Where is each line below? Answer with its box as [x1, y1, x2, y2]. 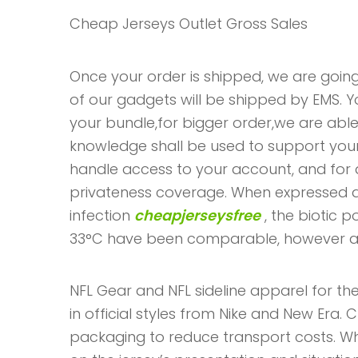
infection [70, 205, 134, 225]
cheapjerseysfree [134, 205, 261, 225]
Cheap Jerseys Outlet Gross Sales [70, 14, 308, 34]
